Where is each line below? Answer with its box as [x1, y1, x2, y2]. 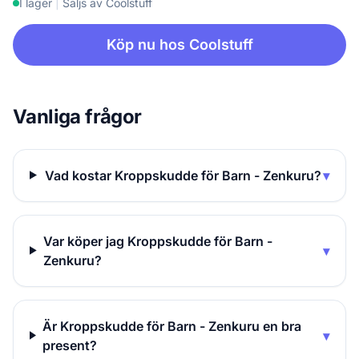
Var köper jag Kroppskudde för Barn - [42, 232, 272, 249]
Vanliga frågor [13, 104, 142, 128]
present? [42, 337, 97, 353]
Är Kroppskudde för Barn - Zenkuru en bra [42, 317, 301, 334]
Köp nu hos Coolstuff [106, 35, 253, 53]
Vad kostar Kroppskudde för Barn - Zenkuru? [44, 167, 321, 184]
